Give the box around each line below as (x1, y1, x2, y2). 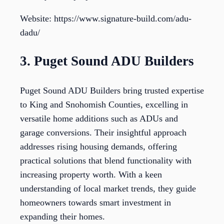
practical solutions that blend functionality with (20, 155, 191, 165)
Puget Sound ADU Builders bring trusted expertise (20, 85, 204, 95)
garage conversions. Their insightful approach (20, 127, 186, 137)
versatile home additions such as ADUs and (20, 113, 178, 123)
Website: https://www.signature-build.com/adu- (20, 13, 191, 23)
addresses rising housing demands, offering (20, 141, 177, 151)
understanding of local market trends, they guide (20, 183, 196, 193)
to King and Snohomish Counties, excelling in (20, 99, 188, 109)
